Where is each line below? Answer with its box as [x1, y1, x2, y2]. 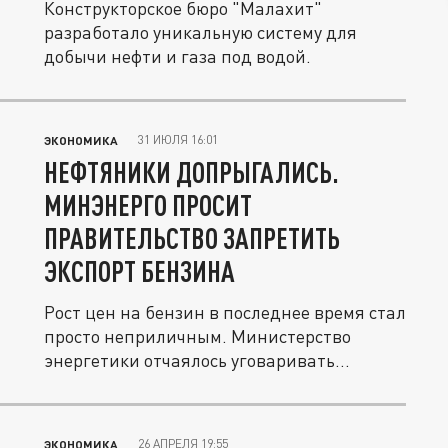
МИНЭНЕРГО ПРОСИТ [44, 188, 252, 222]
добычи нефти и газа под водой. [44, 45, 311, 67]
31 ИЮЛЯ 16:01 [138, 132, 218, 147]
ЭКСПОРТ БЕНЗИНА [44, 254, 235, 288]
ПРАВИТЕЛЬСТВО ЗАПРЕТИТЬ [44, 221, 340, 255]
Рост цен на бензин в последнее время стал [44, 301, 406, 323]
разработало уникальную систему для [44, 21, 357, 43]
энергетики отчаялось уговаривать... [44, 349, 350, 371]
